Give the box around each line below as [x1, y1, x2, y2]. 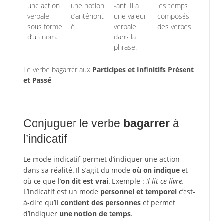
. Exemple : [108, 176, 146, 185]
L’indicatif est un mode [23, 186, 100, 196]
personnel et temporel [100, 186, 177, 196]
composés [157, 11, 189, 21]
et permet [140, 197, 175, 207]
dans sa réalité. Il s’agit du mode [23, 165, 132, 175]
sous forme [27, 21, 62, 31]
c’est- [176, 186, 195, 196]
